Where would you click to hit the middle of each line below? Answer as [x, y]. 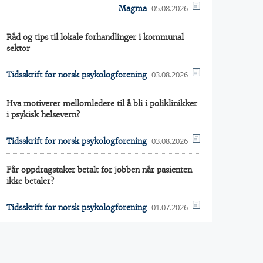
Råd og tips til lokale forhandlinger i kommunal [95, 37]
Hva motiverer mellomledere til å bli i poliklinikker [102, 104]
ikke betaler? [30, 181]
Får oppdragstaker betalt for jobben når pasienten [99, 170]
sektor [18, 48]
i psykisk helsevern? [43, 115]
